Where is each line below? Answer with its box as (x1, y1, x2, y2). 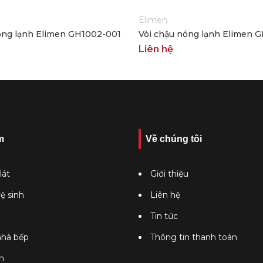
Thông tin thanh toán (150, 232, 237, 242)
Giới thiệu (150, 168, 188, 179)
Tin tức (150, 211, 178, 221)
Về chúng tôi (146, 134, 202, 144)
